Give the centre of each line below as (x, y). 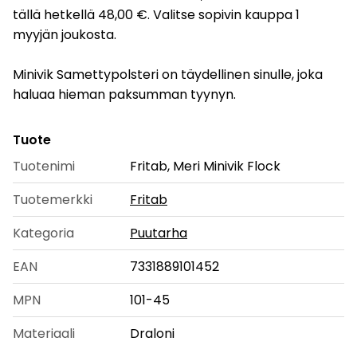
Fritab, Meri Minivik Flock (205, 167)
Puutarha (159, 233)
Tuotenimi (44, 167)
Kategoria (43, 233)
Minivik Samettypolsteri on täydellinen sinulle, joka (168, 75)
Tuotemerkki (53, 200)
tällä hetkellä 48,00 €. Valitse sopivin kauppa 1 (156, 15)
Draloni (152, 334)
